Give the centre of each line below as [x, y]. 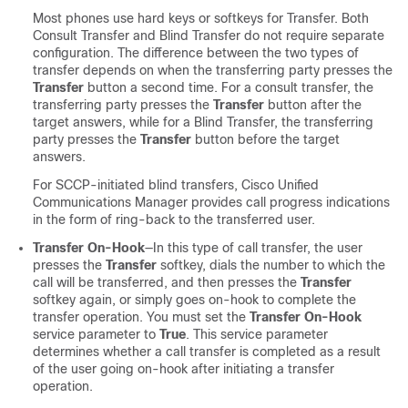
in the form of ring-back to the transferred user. [174, 219]
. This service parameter [257, 334]
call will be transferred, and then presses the [167, 282]
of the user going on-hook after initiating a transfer [184, 369]
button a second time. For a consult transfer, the [229, 87]
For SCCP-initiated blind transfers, [137, 185]
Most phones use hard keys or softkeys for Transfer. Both [201, 18]
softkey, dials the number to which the [271, 265]
